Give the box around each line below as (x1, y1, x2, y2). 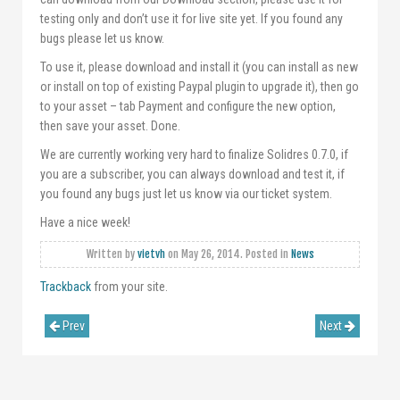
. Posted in (239, 247, 291, 261)
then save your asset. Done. (40, 119, 180, 133)
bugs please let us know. (40, 31, 164, 46)
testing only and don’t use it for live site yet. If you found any (40, 12, 343, 26)
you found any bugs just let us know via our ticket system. (40, 187, 332, 201)
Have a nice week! (40, 215, 130, 229)
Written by (86, 247, 137, 261)
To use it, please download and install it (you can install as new (40, 60, 358, 74)
